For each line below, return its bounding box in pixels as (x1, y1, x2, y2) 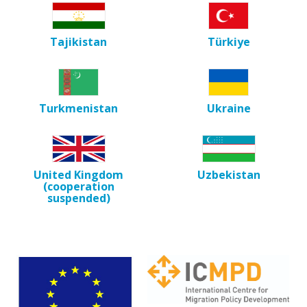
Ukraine (206, 100, 251, 116)
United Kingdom (34, 167, 123, 182)
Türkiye (207, 34, 250, 49)
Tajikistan (50, 34, 107, 49)
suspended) (47, 190, 110, 206)
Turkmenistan (39, 100, 118, 116)
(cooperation (42, 178, 114, 194)
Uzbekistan (197, 167, 260, 182)
